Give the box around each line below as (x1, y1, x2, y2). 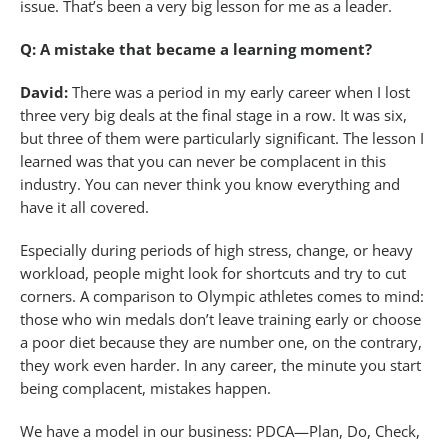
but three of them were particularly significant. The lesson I (20, 128, 424, 149)
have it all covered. (20, 197, 149, 218)
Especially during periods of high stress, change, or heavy (20, 240, 413, 261)
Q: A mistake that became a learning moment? (20, 39, 372, 60)
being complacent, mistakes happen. (20, 378, 271, 399)
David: (20, 82, 68, 103)
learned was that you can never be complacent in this (20, 151, 386, 172)
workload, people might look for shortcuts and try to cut (20, 263, 406, 284)
